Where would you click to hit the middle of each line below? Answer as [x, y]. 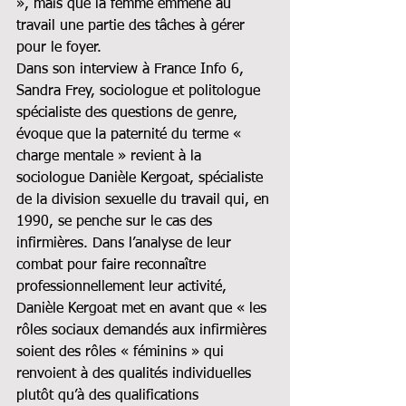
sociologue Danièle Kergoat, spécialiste [142, 178]
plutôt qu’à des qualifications [110, 396]
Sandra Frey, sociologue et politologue [140, 91]
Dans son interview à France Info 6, [132, 69]
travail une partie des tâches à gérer [133, 26]
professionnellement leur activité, [124, 287]
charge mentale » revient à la [111, 156]
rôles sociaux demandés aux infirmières [144, 330]
